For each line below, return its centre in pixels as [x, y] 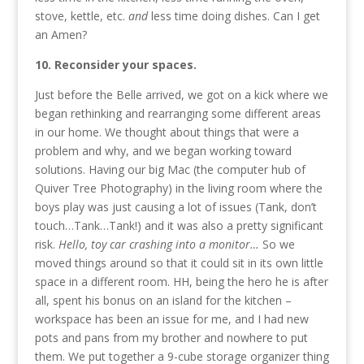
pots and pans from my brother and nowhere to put [171, 338]
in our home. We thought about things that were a [167, 132]
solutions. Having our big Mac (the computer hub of [170, 170]
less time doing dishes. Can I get [234, 16]
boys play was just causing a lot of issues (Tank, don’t [175, 207]
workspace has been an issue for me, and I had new [171, 319]
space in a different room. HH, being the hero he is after [181, 282]
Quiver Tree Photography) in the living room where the [178, 188]
